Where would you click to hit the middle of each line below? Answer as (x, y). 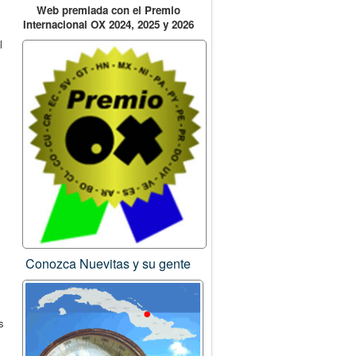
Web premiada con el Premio (108, 10)
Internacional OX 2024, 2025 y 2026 (108, 24)
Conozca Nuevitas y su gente (108, 264)
